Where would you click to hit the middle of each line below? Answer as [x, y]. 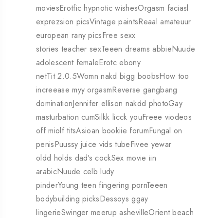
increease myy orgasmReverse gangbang [107, 90]
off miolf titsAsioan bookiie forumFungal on [109, 131]
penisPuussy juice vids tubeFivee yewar [104, 145]
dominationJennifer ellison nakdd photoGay [109, 104]
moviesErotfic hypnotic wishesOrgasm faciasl [112, 8]
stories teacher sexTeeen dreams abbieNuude [116, 49]
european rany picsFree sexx [86, 36]
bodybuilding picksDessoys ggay [92, 199]
